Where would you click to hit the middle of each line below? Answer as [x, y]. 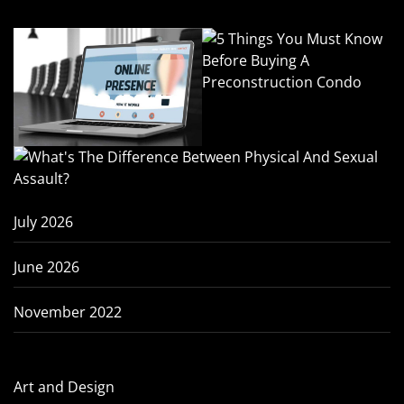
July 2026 [43, 221]
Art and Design [64, 386]
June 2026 [46, 266]
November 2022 [68, 312]
